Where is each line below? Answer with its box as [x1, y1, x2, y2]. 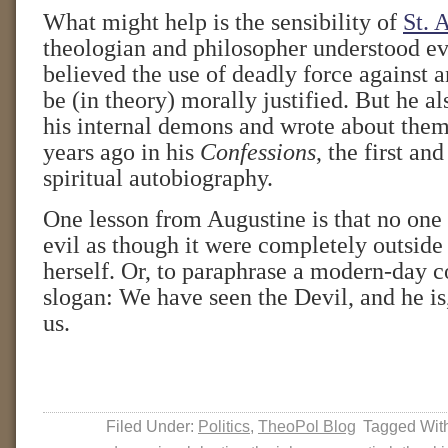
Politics [198, 417, 250, 435]
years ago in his [43, 139, 200, 165]
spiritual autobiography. [43, 165, 273, 191]
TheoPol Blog [258, 417, 356, 435]
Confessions [200, 139, 316, 165]
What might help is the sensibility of [43, 9, 403, 35]
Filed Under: [106, 417, 198, 435]
